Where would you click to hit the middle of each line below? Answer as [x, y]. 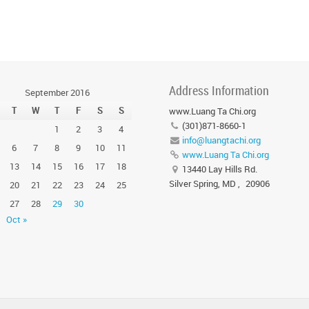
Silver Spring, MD [202, 183]
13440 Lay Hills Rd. [219, 169]
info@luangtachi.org [222, 140]
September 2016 [57, 92]
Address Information [219, 90]
